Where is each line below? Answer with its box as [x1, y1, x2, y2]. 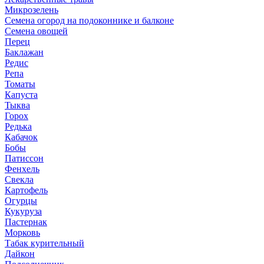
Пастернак [5, 217, 47, 227]
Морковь [5, 227, 40, 237]
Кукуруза [5, 206, 42, 216]
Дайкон [5, 249, 35, 259]
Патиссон [5, 153, 44, 163]
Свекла [5, 174, 34, 184]
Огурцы [5, 196, 37, 206]
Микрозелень [5, 5, 58, 15]
